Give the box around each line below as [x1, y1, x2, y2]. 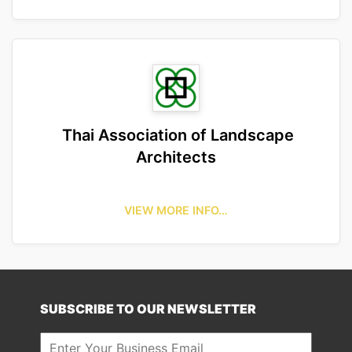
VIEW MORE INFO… [124, 203, 228, 217]
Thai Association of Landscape [58, 126, 294, 145]
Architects [136, 148, 216, 167]
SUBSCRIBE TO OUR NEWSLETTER [40, 301, 257, 317]
